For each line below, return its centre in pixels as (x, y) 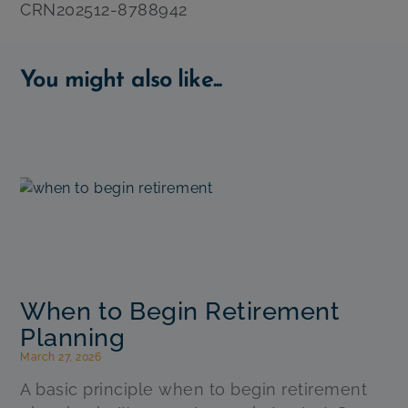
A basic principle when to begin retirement (194, 390)
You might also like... (121, 79)
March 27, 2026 (61, 357)
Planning (73, 338)
